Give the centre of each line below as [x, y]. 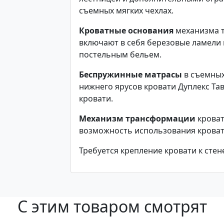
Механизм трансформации [137, 118]
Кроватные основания [126, 30]
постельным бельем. [121, 54]
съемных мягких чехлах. [127, 10]
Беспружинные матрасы [130, 74]
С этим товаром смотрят [112, 206]
